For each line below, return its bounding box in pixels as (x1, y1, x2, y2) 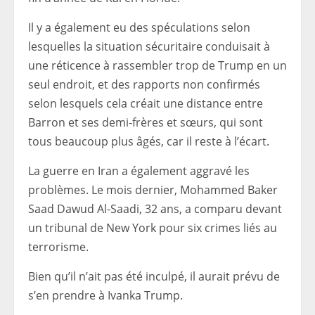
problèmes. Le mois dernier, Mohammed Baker (28, 182, 278, 198)
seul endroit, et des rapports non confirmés (28, 77, 260, 92)
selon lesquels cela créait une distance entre (28, 96, 263, 111)
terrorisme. (28, 239, 89, 255)
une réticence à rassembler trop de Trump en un (28, 58, 287, 73)
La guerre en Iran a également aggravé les (28, 163, 250, 179)
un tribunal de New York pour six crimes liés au (28, 220, 277, 236)
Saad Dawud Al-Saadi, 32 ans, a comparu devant (28, 201, 282, 217)
